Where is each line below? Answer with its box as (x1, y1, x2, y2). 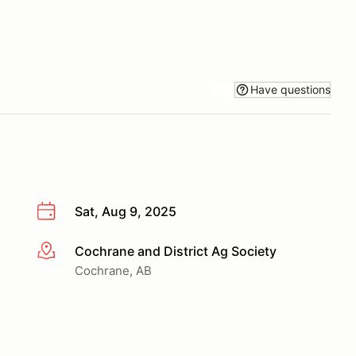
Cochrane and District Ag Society (75, 242, 277, 259)
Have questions (250, 82, 331, 96)
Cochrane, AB (75, 262, 152, 278)
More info (36, 243, 94, 260)
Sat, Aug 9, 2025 (75, 203, 176, 219)
